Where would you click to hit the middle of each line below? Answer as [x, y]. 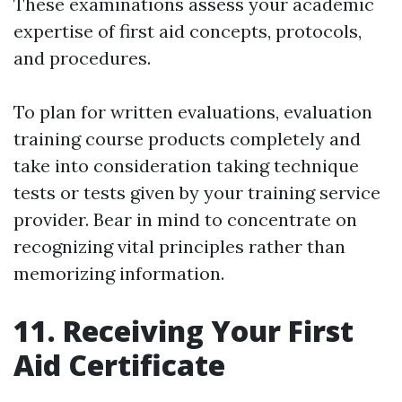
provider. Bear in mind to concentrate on [185, 220]
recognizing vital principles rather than [179, 247]
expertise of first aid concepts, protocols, [188, 31]
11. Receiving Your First [184, 331]
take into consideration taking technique [186, 166]
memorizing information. [119, 274]
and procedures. [82, 58]
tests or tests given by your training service [197, 193]
